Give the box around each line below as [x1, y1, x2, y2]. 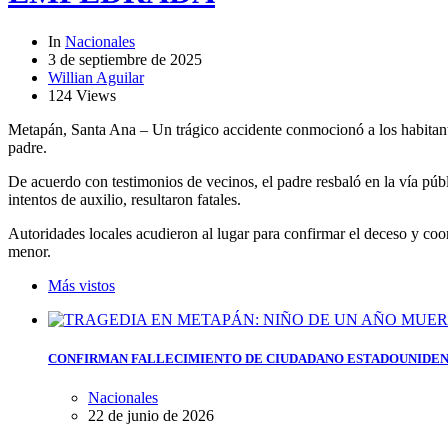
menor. [8, 242, 51, 260]
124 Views [48, 86, 116, 104]
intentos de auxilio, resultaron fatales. [8, 190, 241, 208]
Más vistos [48, 276, 115, 294]
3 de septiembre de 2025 [48, 50, 202, 68]
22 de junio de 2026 [88, 407, 214, 425]
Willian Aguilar [48, 68, 144, 86]
